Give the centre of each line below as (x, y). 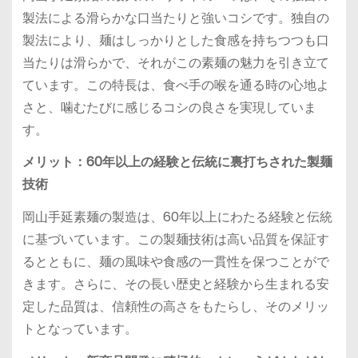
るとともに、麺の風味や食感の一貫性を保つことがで (175, 262)
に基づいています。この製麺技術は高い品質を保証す (175, 240)
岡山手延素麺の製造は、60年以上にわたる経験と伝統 (177, 217)
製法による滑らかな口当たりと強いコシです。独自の (175, 18)
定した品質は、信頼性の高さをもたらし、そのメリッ (175, 307)
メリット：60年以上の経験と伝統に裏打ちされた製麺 (177, 162)
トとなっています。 (80, 329)
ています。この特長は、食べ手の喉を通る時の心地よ (175, 85)
